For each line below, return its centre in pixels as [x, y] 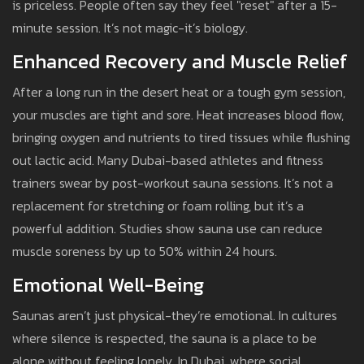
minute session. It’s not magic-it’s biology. [130, 28]
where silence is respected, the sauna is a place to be [165, 338]
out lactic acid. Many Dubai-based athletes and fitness [168, 160]
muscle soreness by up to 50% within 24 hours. [145, 251]
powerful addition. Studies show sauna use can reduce [167, 229]
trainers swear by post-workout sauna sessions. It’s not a [173, 183]
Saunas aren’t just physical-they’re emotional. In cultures [175, 316]
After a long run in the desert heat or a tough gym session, [179, 92]
